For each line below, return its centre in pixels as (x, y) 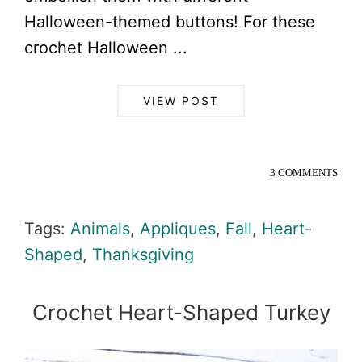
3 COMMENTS (304, 173)
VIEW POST (181, 101)
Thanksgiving (143, 255)
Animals (100, 229)
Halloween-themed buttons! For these (170, 22)
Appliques (178, 229)
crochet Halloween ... (106, 48)
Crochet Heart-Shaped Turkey (181, 312)
